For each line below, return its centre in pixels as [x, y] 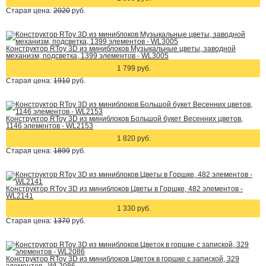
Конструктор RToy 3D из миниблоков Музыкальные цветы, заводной [121, 49]
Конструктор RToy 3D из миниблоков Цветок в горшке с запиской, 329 [123, 259]
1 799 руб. [134, 68]
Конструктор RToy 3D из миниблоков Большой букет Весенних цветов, [124, 119]
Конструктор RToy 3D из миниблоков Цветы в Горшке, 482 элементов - [124, 189]
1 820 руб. [134, 138]
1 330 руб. [134, 208]
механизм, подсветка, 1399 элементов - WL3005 [87, 56]
